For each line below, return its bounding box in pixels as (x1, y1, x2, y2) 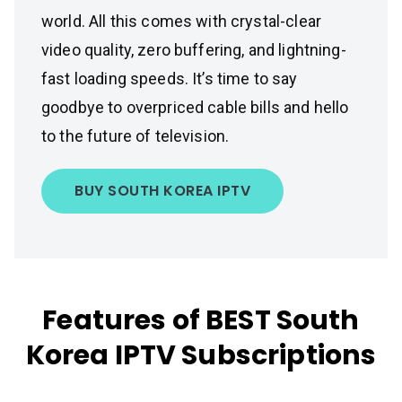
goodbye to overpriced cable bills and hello (41, 98, 349, 117)
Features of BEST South (42, 301, 360, 339)
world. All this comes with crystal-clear (41, 12, 321, 31)
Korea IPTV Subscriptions (25, 336, 377, 374)
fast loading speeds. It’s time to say (41, 69, 298, 88)
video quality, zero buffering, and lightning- (41, 40, 346, 59)
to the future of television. (41, 127, 230, 145)
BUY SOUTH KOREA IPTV (74, 180, 250, 201)
